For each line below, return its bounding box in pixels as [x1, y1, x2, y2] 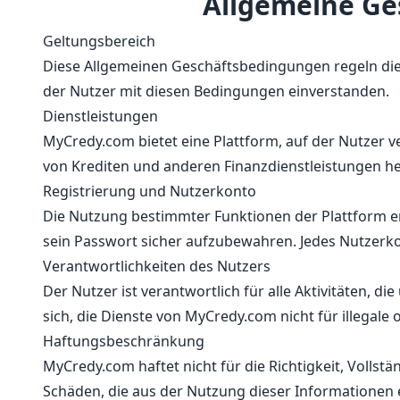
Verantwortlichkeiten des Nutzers [43, 256, 278, 276]
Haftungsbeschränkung [43, 331, 212, 351]
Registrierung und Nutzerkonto [43, 181, 263, 201]
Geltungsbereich [43, 31, 162, 51]
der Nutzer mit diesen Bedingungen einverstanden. [43, 81, 393, 101]
